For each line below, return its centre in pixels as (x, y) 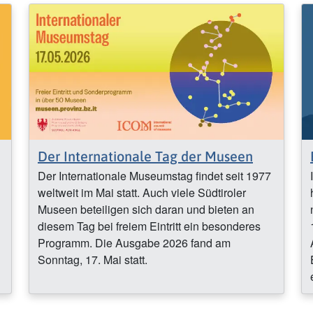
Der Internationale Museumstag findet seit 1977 (154, 175)
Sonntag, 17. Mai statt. (93, 259)
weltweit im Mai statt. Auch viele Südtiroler (142, 192)
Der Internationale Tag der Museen (145, 156)
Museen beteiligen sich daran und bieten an (146, 209)
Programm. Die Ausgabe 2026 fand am (134, 242)
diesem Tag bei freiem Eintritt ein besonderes (149, 226)
